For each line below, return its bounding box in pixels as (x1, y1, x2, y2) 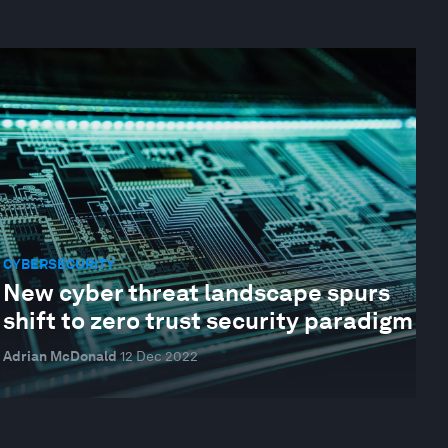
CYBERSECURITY (2, 255, 115, 272)
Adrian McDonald (2, 348, 117, 365)
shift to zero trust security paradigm (2, 306, 413, 336)
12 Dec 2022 (119, 348, 198, 365)
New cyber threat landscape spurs (2, 278, 390, 308)
